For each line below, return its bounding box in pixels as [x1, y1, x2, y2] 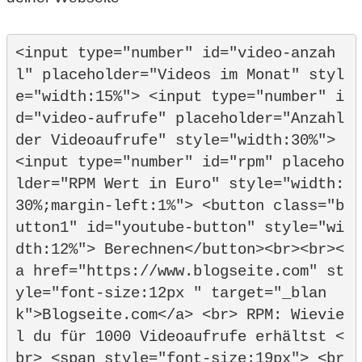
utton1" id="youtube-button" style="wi [15, 218, 344, 237]
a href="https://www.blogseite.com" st [15, 262, 344, 280]
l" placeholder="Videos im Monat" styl [15, 65, 344, 84]
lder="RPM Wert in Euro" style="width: [15, 175, 344, 193]
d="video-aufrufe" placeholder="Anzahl [15, 109, 344, 128]
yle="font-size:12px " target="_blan [15, 284, 326, 302]
